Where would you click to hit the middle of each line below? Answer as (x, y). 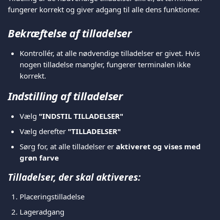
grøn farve (39, 158)
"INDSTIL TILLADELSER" (81, 116)
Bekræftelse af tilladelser (70, 33)
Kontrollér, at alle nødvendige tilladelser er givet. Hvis (111, 53)
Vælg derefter (44, 131)
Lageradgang (42, 212)
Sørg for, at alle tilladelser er (68, 146)
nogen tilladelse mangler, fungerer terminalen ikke (106, 64)
